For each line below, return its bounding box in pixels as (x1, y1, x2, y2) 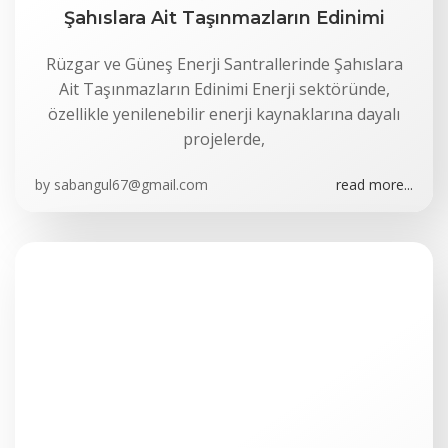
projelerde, (183, 128, 265, 150)
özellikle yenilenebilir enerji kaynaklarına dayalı (48, 103, 400, 125)
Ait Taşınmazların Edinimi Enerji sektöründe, (58, 78, 390, 100)
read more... (336, 175, 413, 194)
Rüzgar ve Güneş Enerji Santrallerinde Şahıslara (45, 53, 403, 75)
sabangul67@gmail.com (54, 175, 208, 194)
